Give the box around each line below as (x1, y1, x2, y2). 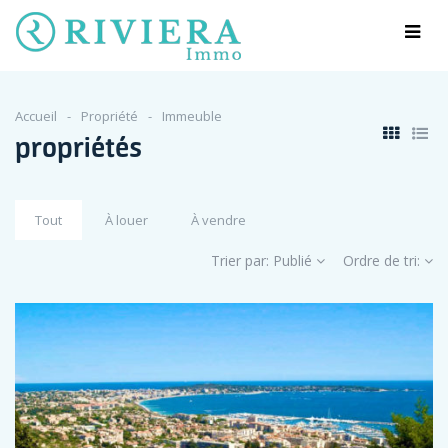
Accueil (15, 107, 57, 125)
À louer (105, 211, 148, 229)
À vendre (191, 211, 246, 229)
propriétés (15, 131, 142, 164)
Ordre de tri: (343, 251, 424, 270)
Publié (273, 251, 312, 270)
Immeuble (162, 107, 222, 125)
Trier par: (211, 251, 273, 270)
